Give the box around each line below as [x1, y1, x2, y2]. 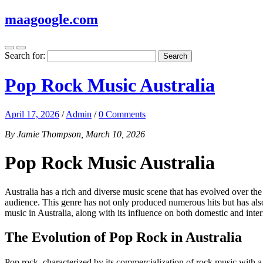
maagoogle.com [5, 11, 98, 27]
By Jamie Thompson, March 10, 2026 [5, 129, 145, 139]
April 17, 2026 [5, 109, 59, 119]
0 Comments [99, 109, 146, 119]
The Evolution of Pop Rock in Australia [5, 230, 242, 245]
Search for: [5, 50, 45, 60]
